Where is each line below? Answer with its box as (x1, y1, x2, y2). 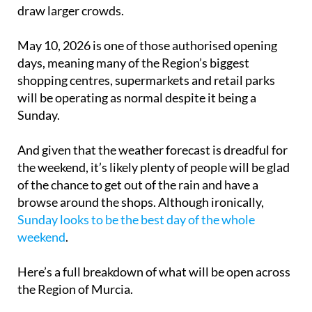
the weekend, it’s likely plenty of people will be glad (17, 159, 290, 175)
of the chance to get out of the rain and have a (17, 176, 258, 192)
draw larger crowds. (17, 2, 124, 18)
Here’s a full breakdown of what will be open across (17, 263, 290, 279)
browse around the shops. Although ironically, (17, 194, 264, 210)
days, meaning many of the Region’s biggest (17, 54, 249, 70)
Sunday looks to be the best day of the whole (17, 211, 255, 227)
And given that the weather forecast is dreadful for (17, 141, 288, 157)
